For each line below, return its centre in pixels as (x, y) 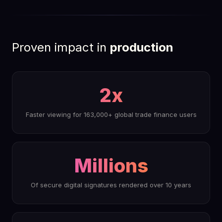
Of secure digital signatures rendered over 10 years (111, 185)
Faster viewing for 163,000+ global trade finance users (111, 114)
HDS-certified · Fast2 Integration (71, 9)
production (142, 47)
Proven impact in (61, 47)
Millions (111, 166)
